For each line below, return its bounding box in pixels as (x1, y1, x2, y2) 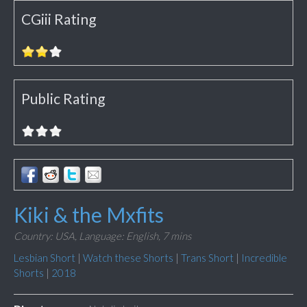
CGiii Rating (21, 10, 96, 28)
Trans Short (181, 251, 234, 265)
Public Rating (21, 90, 105, 108)
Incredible (241, 251, 287, 265)
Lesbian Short (14, 251, 75, 265)
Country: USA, (14, 230, 77, 243)
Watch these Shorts (83, 251, 173, 265)
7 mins (162, 230, 191, 243)
